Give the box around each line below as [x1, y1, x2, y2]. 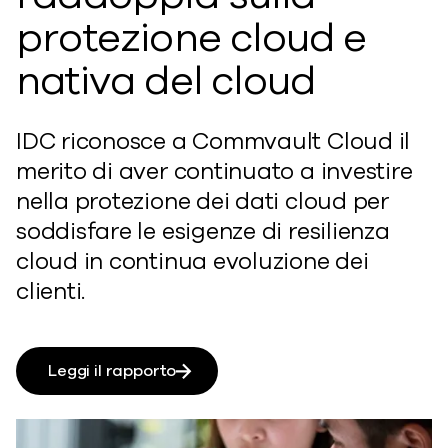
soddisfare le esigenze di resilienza [16, 215, 390, 247]
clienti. [16, 275, 86, 307]
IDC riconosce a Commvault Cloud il [16, 125, 411, 157]
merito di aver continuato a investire [16, 155, 413, 187]
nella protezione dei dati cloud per [16, 185, 389, 217]
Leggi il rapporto [48, 359, 177, 382]
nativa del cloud [16, 53, 316, 108]
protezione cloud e [16, 10, 367, 65]
